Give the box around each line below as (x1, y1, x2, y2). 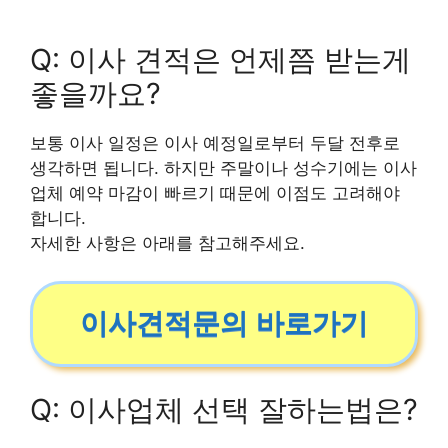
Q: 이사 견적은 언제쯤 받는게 (30, 41, 411, 77)
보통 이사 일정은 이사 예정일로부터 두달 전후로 (30, 132, 400, 153)
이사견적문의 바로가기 (80, 308, 368, 339)
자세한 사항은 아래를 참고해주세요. (30, 232, 305, 253)
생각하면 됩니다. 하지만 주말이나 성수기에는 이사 (30, 157, 417, 178)
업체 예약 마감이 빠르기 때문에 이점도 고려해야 (30, 182, 400, 203)
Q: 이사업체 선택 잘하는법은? (30, 391, 418, 427)
